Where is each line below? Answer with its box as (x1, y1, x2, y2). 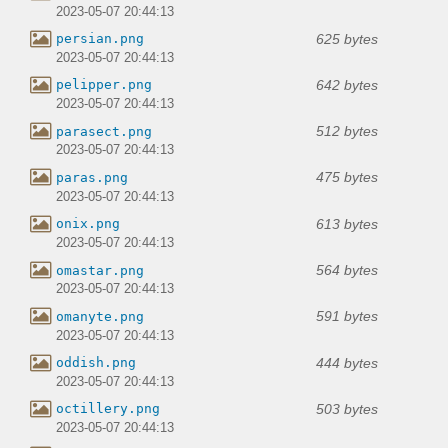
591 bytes (316, 308, 378, 325)
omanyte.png (56, 308, 144, 324)
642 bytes (316, 76, 378, 93)
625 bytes (316, 30, 378, 47)
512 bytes (316, 123, 378, 140)
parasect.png (56, 123, 152, 139)
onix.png (56, 216, 120, 232)
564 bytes (316, 262, 378, 279)
